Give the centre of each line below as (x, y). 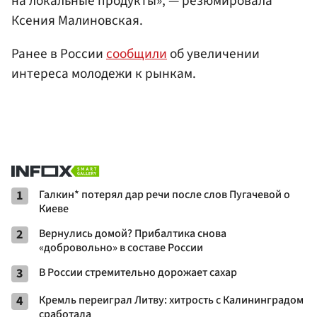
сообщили (137, 53)
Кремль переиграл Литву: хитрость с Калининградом (171, 300)
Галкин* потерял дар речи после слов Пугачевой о (165, 194)
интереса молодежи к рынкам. (104, 73)
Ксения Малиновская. (77, 20)
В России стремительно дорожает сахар (138, 272)
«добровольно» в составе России (121, 247)
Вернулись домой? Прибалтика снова (133, 233)
